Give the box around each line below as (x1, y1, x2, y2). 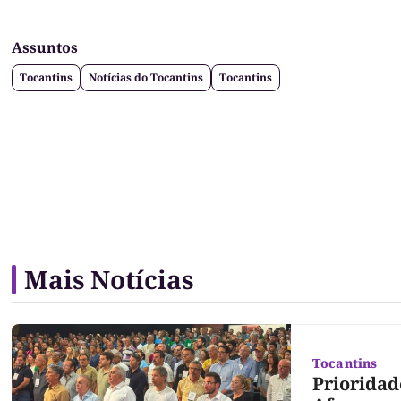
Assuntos (12, 38, 78, 58)
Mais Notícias (24, 262, 193, 297)
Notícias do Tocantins (89, 70, 203, 86)
